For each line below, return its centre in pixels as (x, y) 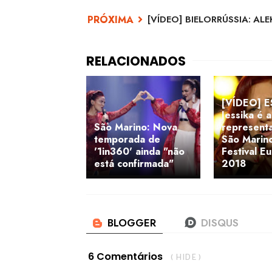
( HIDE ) (186, 257)
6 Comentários (125, 256)
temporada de (127, 139)
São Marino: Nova (136, 127)
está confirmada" (134, 164)
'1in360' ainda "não (139, 151)
